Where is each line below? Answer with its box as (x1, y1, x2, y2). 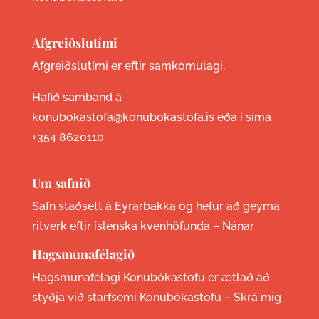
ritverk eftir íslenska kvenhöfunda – (31, 219, 222, 234)
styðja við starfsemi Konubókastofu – (31, 291, 234, 305)
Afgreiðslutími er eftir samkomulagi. (31, 59, 225, 73)
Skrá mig (233, 291, 281, 305)
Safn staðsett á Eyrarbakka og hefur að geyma (31, 199, 280, 214)
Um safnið (31, 174, 90, 192)
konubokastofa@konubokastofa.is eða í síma (31, 110, 271, 125)
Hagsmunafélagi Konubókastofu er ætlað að (31, 271, 270, 285)
